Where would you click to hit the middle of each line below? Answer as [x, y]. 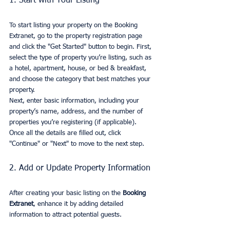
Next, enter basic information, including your [75, 101]
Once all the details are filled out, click [66, 133]
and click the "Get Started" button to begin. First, [81, 47]
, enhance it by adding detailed [79, 204]
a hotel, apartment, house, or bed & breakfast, [79, 69]
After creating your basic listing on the [66, 194]
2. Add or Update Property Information [80, 169]
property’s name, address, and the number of [77, 112]
